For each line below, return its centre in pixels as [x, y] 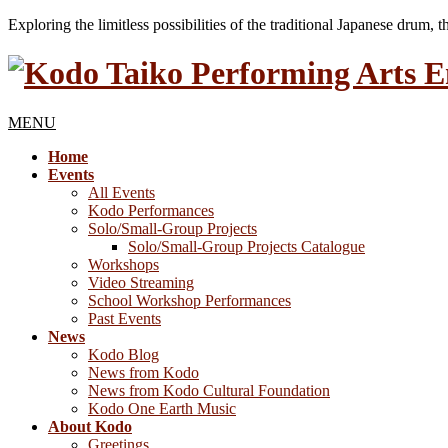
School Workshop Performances [189, 300]
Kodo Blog [123, 354]
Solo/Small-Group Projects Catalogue [246, 246]
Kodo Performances [151, 210]
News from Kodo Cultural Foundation [209, 390]
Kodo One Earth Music [162, 408]
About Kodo [90, 426]
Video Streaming [141, 282]
